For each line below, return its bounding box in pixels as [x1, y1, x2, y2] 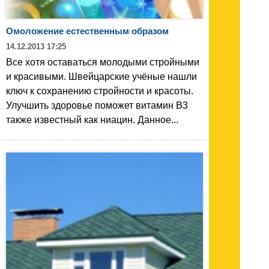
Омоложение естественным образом [6, 25, 169, 36]
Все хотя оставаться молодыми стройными [6, 56, 199, 67]
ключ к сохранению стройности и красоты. [6, 85, 193, 96]
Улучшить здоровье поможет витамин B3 [6, 100, 188, 110]
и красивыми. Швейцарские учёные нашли [6, 71, 197, 82]
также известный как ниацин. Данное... [6, 114, 178, 125]
